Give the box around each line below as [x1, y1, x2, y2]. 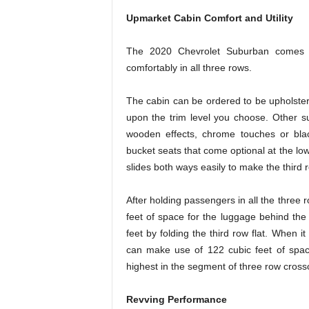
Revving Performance [126, 294, 227, 305]
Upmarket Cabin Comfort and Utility [126, 12, 293, 23]
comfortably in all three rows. [126, 62, 252, 73]
